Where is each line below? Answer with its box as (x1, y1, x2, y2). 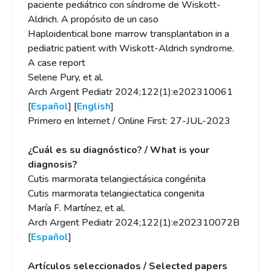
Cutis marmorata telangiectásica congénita (28, 172, 206, 186)
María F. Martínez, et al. (28, 201, 125, 215)
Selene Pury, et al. (28, 71, 103, 84)
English (77, 100, 111, 113)
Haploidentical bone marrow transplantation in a (28, 27, 229, 41)
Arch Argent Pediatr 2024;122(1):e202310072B (28, 216, 240, 229)
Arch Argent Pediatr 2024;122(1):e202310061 (28, 85, 233, 99)
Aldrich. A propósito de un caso (28, 13, 158, 26)
